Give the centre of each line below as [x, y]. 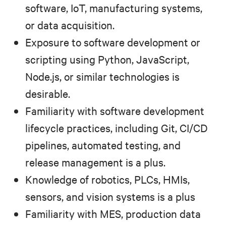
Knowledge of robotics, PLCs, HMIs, [107, 180]
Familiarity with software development [115, 111]
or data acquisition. [70, 25]
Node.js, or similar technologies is [102, 77]
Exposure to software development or [113, 42]
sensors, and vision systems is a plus [110, 197]
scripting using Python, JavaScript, [107, 60]
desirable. [48, 94]
